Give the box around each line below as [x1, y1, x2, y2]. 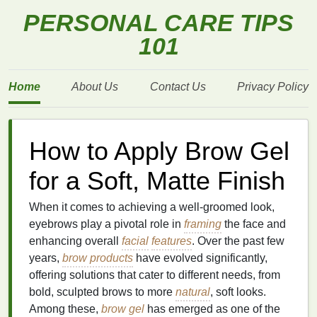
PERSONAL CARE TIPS [23, 10, 294, 36]
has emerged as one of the [144, 303, 280, 315]
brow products [62, 252, 133, 264]
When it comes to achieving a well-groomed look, [29, 201, 275, 213]
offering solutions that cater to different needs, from [29, 269, 280, 281]
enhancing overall [29, 235, 122, 247]
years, [29, 252, 62, 264]
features [151, 235, 192, 247]
